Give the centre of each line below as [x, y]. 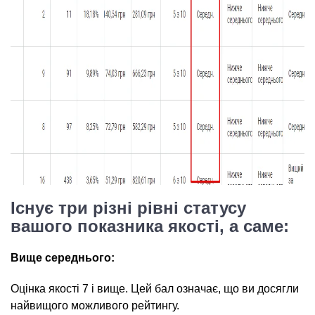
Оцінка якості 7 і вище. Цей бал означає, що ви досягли [155, 289]
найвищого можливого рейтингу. [95, 306]
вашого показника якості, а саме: [150, 226]
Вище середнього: [63, 258]
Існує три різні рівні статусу [128, 208]
